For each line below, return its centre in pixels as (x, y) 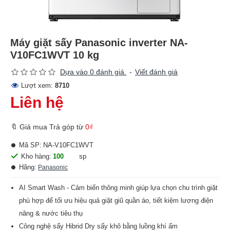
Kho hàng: (36, 156)
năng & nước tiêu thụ (51, 213)
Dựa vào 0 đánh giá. (93, 72)
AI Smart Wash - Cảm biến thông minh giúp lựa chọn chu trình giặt (118, 188)
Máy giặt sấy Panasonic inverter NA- (99, 43)
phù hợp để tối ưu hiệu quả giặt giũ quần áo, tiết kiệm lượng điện (116, 200)
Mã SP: (30, 145)
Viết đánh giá (156, 72)
